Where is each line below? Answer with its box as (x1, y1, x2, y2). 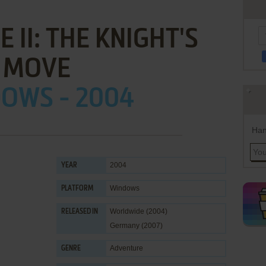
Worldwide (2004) (110, 207, 167, 216)
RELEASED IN (61, 208, 98, 216)
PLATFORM (61, 185, 93, 192)
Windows (110, 184, 140, 192)
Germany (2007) (110, 221, 163, 230)
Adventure (110, 244, 143, 252)
